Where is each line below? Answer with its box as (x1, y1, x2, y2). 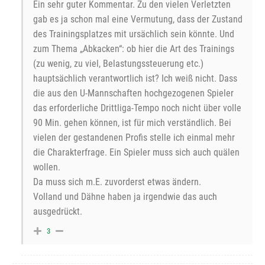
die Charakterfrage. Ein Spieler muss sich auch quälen (33, 147, 240, 159)
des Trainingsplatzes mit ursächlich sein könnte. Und (33, 28, 234, 40)
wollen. (33, 161, 60, 173)
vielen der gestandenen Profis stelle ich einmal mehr (33, 132, 235, 144)
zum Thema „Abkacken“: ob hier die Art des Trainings (33, 43, 234, 55)
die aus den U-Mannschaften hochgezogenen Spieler (33, 88, 234, 99)
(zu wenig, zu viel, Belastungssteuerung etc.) (33, 58, 203, 70)
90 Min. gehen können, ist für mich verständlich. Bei (33, 117, 231, 129)
